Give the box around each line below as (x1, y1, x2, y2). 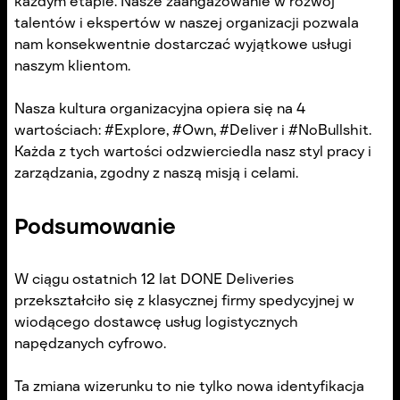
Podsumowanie (14, 212, 176, 241)
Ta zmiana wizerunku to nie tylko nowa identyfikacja (14, 377, 364, 396)
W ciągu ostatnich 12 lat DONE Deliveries (14, 270, 294, 289)
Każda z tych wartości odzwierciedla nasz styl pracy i (14, 142, 371, 162)
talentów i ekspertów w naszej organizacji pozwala (14, 13, 359, 33)
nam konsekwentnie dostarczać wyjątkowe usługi (14, 35, 352, 54)
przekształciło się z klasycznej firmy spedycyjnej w (14, 291, 354, 311)
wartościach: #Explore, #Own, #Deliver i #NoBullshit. (14, 121, 371, 140)
